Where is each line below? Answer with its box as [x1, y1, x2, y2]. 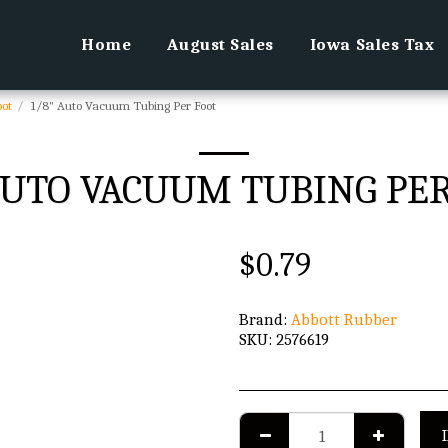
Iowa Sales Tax [309, 35, 435, 54]
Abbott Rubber [291, 310, 397, 329]
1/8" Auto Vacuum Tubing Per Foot [31, 98, 216, 113]
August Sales [167, 35, 274, 54]
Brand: [239, 310, 287, 329]
